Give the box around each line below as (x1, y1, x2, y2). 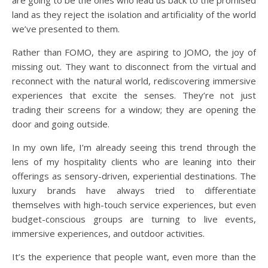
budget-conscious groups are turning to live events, (12, 213, 256, 226)
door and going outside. (12, 118, 109, 130)
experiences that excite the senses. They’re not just (12, 89, 256, 102)
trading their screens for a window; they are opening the (12, 103, 256, 116)
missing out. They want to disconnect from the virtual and (12, 60, 256, 73)
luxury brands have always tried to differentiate (12, 184, 256, 197)
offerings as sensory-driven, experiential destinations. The (12, 170, 256, 182)
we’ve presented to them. (12, 23, 122, 35)
